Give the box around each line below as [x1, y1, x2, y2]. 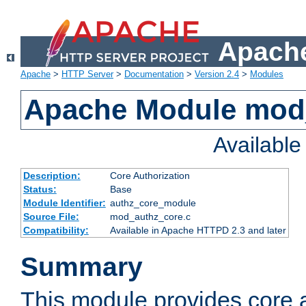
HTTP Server [61, 69, 113, 80]
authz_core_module [109, 197, 196, 209]
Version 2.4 [195, 69, 239, 80]
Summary [20, 252, 143, 282]
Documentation [124, 69, 184, 80]
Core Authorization [109, 170, 190, 182]
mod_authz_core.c [109, 211, 191, 223]
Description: [23, 170, 81, 182]
